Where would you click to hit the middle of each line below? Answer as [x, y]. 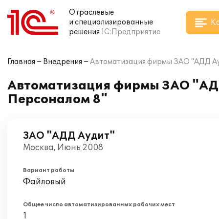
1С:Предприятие [131, 32]
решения [84, 32]
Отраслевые [91, 12]
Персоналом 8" [57, 99]
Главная [21, 62]
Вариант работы [49, 170]
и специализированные [111, 22]
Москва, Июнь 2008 [63, 148]
